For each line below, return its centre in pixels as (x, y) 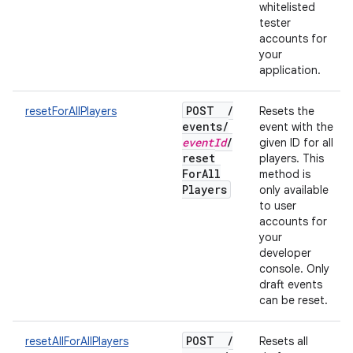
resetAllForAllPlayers (77, 341)
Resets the (287, 111)
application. (290, 70)
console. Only (294, 269)
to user (278, 206)
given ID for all (296, 143)
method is (285, 174)
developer (285, 253)
